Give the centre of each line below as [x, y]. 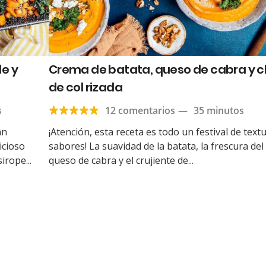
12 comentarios [140, 111]
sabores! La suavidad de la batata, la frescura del [156, 146]
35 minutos [218, 111]
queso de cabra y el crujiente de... [121, 161]
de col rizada [85, 88]
